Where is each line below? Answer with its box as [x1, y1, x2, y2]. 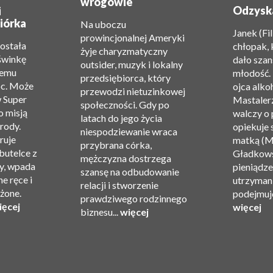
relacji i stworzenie [80, 179, 158, 191]
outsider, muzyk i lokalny [80, 58, 183, 70]
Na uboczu [80, 18, 126, 30]
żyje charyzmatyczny [80, 45, 168, 57]
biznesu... [80, 206, 120, 218]
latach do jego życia [80, 112, 162, 124]
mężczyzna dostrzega [80, 152, 171, 164]
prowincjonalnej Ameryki [80, 32, 185, 43]
